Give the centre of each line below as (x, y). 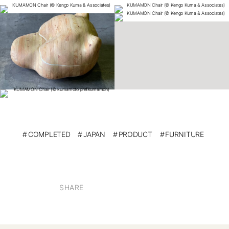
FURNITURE (185, 134)
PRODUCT (135, 134)
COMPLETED (49, 134)
